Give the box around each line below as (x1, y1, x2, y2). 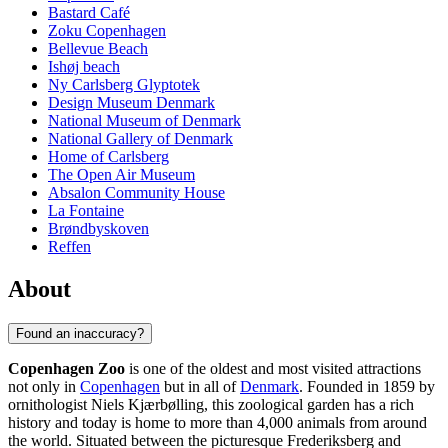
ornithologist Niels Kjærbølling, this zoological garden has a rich (8, 395, 414, 413)
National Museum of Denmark (48, 112, 241, 130)
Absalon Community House (48, 184, 225, 202)
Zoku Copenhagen (48, 22, 166, 40)
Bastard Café (48, 4, 130, 22)
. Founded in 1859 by (299, 377, 435, 395)
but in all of (160, 377, 240, 395)
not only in (8, 377, 80, 395)
